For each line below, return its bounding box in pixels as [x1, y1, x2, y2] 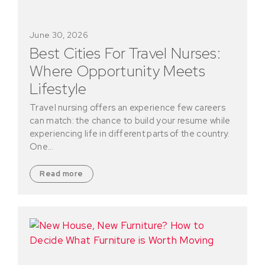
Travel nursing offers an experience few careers [30, 101, 226, 114]
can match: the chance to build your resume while [30, 114, 231, 127]
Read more [40, 168, 83, 179]
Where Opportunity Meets [30, 60, 205, 81]
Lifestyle [30, 78, 87, 99]
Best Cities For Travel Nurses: [30, 43, 221, 63]
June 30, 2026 [30, 29, 88, 40]
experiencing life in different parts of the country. [30, 127, 230, 140]
